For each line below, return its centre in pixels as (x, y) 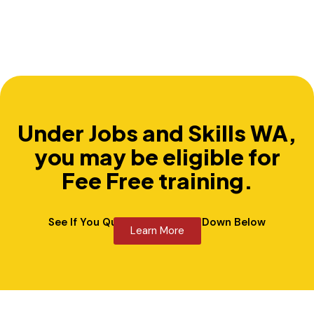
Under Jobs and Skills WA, (157, 132)
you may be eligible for (157, 156)
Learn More (157, 230)
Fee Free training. (157, 180)
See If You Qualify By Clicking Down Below (157, 222)
